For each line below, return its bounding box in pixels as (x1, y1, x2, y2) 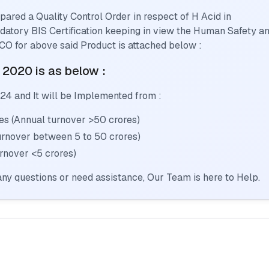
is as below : (32, 63, 106, 79)
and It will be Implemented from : (12, 89, 162, 102)
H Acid (192, 10, 221, 23)
